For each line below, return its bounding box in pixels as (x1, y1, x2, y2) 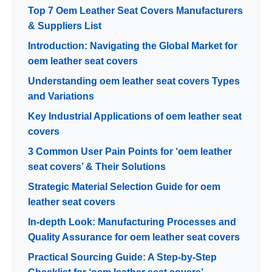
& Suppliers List (28, 21, 101, 32)
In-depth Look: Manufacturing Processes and (28, 217, 236, 228)
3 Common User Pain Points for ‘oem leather (28, 146, 232, 157)
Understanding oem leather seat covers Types (28, 76, 240, 87)
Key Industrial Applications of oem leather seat (28, 111, 242, 122)
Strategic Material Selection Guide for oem (28, 182, 220, 192)
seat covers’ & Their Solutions (28, 161, 166, 172)
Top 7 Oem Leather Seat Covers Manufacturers (28, 5, 243, 16)
